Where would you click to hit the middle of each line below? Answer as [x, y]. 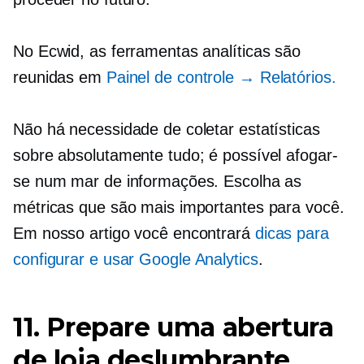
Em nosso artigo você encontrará [134, 234]
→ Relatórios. [287, 78]
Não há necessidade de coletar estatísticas [167, 130]
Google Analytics [199, 260]
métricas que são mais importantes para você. [179, 208]
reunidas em [60, 78]
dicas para [292, 234]
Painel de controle [172, 78]
